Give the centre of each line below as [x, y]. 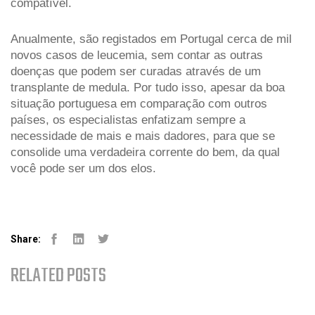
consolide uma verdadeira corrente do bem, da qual [145, 152]
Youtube [117, 251]
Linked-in [97, 251]
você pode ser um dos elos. [83, 168]
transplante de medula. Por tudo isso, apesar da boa [148, 87]
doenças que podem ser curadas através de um [136, 71]
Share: [26, 239]
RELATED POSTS [58, 276]
